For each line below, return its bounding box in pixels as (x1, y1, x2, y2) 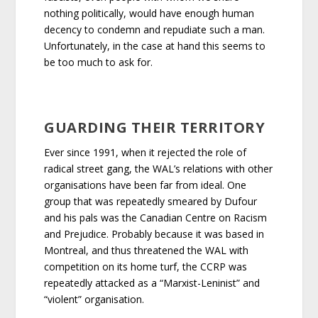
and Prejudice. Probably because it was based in (44, 226, 265, 241)
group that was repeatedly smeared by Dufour (44, 194, 258, 208)
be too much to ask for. (44, 55, 153, 69)
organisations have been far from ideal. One (44, 177, 247, 192)
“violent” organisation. (44, 292, 145, 306)
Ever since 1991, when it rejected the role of (44, 145, 247, 159)
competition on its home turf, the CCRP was (44, 259, 248, 273)
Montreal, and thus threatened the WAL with (44, 243, 249, 257)
